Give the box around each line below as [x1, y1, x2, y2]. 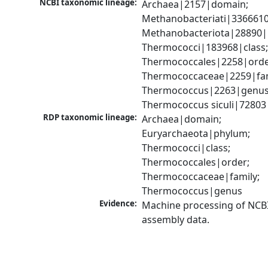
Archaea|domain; [142, 112, 222, 126]
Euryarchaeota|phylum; [142, 127, 251, 141]
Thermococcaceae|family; [142, 170, 260, 184]
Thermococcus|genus [142, 184, 243, 198]
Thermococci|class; [142, 141, 231, 155]
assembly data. [142, 213, 210, 227]
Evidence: [99, 198, 138, 209]
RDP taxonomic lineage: [43, 112, 138, 123]
